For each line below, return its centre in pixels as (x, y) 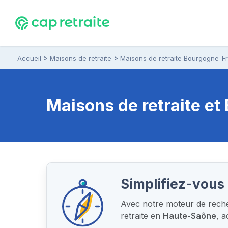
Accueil (29, 58)
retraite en (142, 216)
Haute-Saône (190, 216)
